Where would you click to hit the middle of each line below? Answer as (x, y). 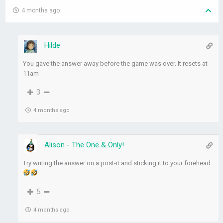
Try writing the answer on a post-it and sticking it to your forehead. (118, 163)
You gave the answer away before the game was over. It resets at (115, 64)
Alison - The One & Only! (84, 145)
